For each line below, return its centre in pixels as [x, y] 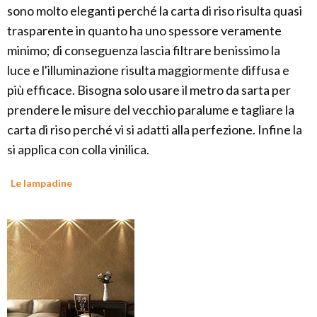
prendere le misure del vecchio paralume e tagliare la [151, 110]
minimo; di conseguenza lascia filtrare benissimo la [144, 51]
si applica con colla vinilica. [78, 150]
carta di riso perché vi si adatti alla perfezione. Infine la [155, 130]
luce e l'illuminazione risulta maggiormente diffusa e [148, 70]
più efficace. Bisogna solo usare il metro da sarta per [149, 90]
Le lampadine [41, 183]
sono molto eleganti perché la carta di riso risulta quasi [155, 11]
